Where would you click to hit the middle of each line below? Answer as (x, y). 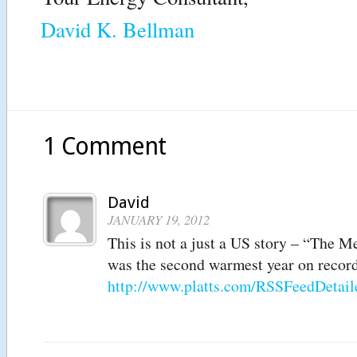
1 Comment (104, 146)
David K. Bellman (118, 29)
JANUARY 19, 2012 (159, 220)
